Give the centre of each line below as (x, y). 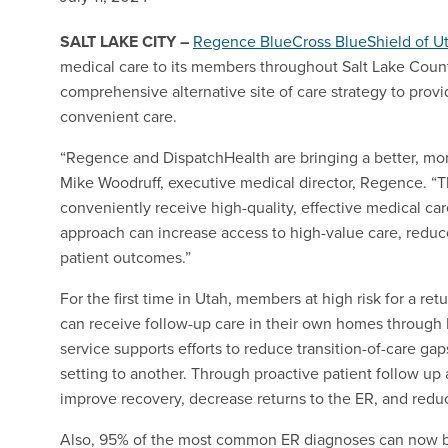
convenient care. (118, 116)
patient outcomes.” (125, 257)
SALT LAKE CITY (120, 41)
